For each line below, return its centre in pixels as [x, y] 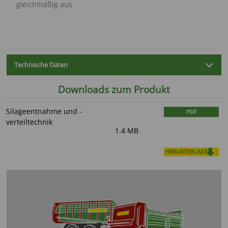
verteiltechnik [30, 122]
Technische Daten [41, 65]
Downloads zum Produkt [114, 90]
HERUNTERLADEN [188, 152]
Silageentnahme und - [44, 111]
